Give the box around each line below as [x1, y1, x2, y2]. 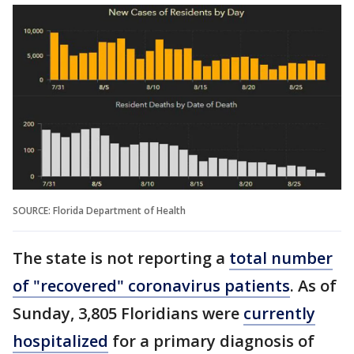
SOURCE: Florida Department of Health [13, 203, 186, 217]
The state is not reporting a [13, 247, 229, 269]
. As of [290, 274, 337, 296]
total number [229, 247, 333, 269]
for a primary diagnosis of [108, 330, 314, 352]
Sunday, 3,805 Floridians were [13, 302, 243, 324]
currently [243, 302, 315, 324]
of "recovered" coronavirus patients [13, 274, 290, 296]
